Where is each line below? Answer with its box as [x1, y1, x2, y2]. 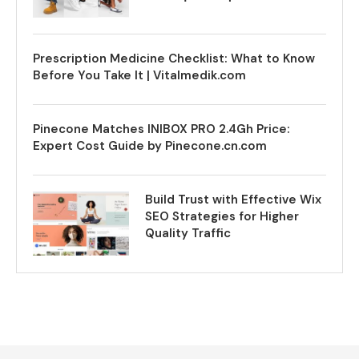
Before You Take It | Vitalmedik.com [33, 67, 246, 84]
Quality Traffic [145, 225, 231, 242]
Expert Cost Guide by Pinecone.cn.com [33, 138, 267, 155]
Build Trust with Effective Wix [145, 192, 321, 208]
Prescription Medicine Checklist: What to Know [33, 50, 315, 67]
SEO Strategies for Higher [145, 208, 299, 225]
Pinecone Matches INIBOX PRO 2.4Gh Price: [33, 121, 290, 138]
